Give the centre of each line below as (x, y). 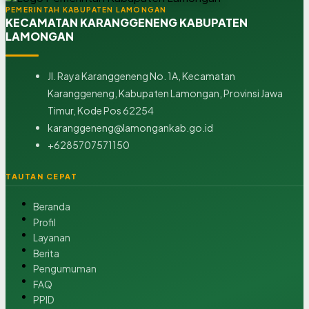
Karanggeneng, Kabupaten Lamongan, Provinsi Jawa (165, 93)
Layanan (52, 238)
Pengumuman (65, 269)
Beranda (52, 207)
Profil (44, 222)
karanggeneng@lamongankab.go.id (130, 128)
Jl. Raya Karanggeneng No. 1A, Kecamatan (141, 76)
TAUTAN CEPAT (42, 176)
